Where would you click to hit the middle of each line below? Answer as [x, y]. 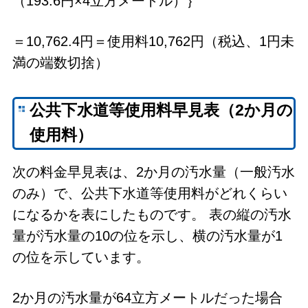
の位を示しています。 [81, 257]
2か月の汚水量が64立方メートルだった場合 [147, 297]
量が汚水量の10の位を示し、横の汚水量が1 [147, 235]
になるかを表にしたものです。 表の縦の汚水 [152, 214]
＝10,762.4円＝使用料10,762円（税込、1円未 [153, 41]
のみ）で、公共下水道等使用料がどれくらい [150, 193]
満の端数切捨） [62, 63]
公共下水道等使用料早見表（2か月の [162, 111]
